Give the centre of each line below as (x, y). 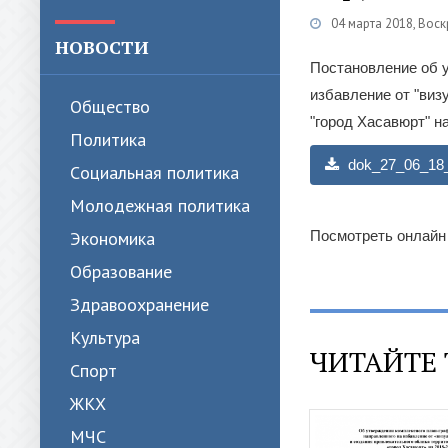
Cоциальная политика (154, 172)
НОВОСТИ (102, 47)
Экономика (112, 238)
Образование (121, 271)
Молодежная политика (160, 205)
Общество (110, 106)
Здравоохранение (139, 304)
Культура (105, 337)
